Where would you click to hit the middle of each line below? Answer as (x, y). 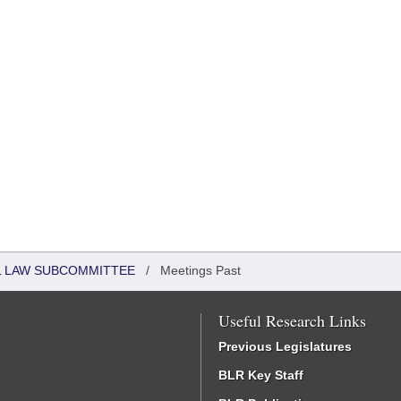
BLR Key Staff (261, 375)
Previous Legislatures (285, 346)
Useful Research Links (292, 320)
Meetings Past (200, 270)
